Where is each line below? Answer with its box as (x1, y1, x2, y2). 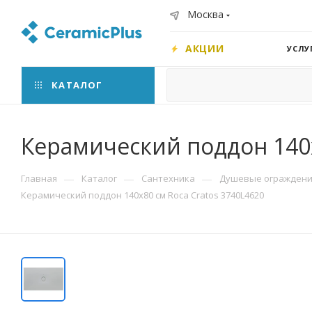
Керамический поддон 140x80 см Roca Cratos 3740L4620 (21, 189, 264, 201)
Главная (21, 172, 57, 185)
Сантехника (141, 172, 195, 185)
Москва (187, 8, 224, 21)
